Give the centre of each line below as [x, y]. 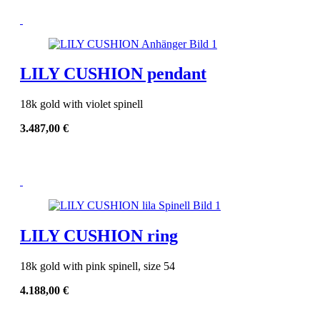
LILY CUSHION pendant [113, 74]
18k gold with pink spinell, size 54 [97, 266]
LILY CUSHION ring [99, 236]
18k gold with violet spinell [81, 104]
